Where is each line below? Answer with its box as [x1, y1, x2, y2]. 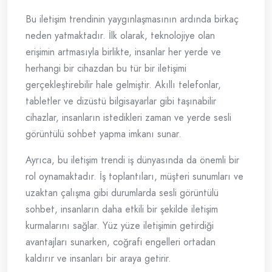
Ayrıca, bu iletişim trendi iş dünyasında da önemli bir [25, 153, 239, 168]
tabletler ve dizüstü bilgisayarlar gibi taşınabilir [25, 94, 216, 109]
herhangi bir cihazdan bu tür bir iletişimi [25, 61, 186, 76]
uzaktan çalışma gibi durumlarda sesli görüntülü [25, 186, 219, 200]
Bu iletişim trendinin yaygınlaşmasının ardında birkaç [25, 12, 239, 27]
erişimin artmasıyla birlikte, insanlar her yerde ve [25, 45, 221, 59]
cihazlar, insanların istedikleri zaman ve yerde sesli [25, 110, 231, 125]
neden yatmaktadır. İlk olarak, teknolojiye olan [25, 29, 215, 43]
